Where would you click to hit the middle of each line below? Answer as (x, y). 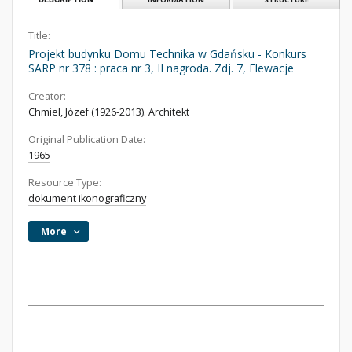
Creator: (47, 96)
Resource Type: (65, 183)
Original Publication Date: (87, 139)
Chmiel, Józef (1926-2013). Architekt (109, 112)
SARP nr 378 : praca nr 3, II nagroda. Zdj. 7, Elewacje (161, 68)
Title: (39, 36)
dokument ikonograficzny (87, 198)
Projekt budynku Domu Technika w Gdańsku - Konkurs (167, 54)
